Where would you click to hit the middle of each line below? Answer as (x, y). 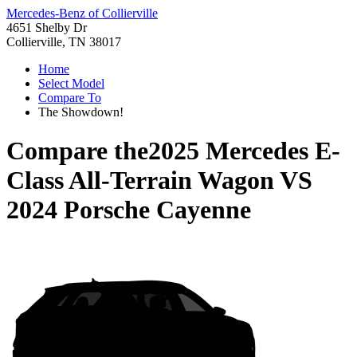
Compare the (77, 151)
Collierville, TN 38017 (64, 42)
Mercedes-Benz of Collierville (82, 13)
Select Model (71, 83)
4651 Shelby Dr (47, 27)
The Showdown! (81, 112)
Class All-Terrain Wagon (140, 180)
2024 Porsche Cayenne (129, 210)
